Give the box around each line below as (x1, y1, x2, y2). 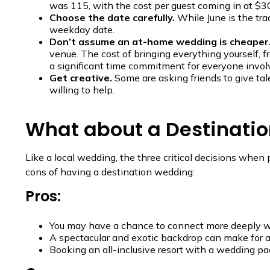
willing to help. (49, 83, 115, 96)
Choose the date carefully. (49, 11, 175, 24)
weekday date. (49, 23, 115, 36)
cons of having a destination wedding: (25, 165, 195, 178)
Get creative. (49, 71, 112, 84)
